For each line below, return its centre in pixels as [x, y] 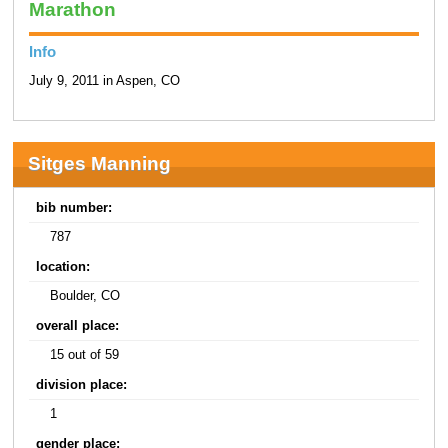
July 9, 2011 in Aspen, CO [104, 80]
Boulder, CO [85, 295]
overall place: [78, 326]
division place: [82, 385]
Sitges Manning [99, 164]
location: [63, 267]
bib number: [74, 208]
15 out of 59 [85, 354]
